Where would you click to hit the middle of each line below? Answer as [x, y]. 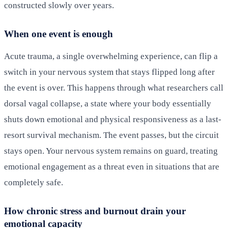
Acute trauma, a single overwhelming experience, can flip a [111, 56]
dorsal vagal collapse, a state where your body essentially [108, 103]
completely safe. [34, 182]
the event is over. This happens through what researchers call [114, 88]
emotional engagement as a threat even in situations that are [112, 166]
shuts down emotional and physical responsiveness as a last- [113, 119]
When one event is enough [59, 34]
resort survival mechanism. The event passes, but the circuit [111, 135]
